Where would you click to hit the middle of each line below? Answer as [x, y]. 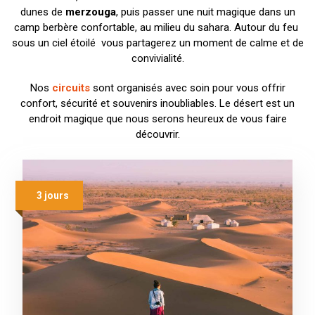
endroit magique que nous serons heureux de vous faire [157, 119]
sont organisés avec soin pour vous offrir [187, 88]
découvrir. [157, 135]
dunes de [43, 12]
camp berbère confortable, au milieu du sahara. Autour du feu [157, 28]
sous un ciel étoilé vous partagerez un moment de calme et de [157, 43]
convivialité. [157, 59]
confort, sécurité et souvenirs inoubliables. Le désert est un [157, 104]
